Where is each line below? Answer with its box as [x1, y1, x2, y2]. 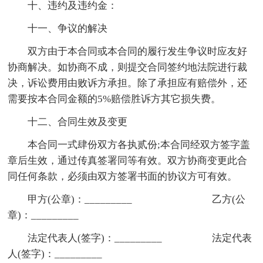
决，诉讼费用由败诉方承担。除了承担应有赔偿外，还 [8, 77, 248, 89]
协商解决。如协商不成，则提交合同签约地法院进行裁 [8, 61, 248, 73]
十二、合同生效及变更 [28, 116, 128, 127]
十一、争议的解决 [28, 22, 108, 34]
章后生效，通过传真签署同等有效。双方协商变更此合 [8, 154, 248, 166]
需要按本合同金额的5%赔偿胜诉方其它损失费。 [8, 93, 221, 104]
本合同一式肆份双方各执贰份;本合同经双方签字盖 [28, 139, 251, 150]
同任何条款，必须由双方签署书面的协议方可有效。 [8, 170, 238, 182]
